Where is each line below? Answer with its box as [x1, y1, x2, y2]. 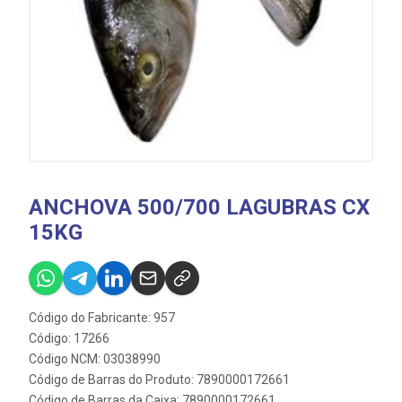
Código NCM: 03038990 [29, 351, 161, 366]
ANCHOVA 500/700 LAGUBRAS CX [29, 194, 370, 220]
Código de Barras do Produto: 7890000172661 [29, 371, 290, 387]
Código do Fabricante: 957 [29, 310, 175, 325]
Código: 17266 [29, 330, 109, 345]
